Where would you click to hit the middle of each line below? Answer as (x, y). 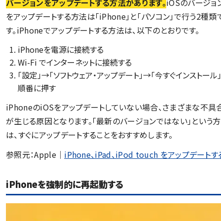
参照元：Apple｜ (35, 154)
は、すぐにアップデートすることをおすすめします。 (90, 134)
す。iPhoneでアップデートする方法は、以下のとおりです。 (103, 30)
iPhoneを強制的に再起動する (65, 184)
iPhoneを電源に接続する (61, 49)
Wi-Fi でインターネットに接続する (75, 62)
